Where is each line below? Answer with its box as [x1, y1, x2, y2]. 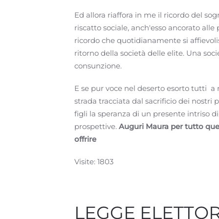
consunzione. [74, 61, 122, 70]
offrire [74, 134, 96, 144]
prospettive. [74, 122, 119, 131]
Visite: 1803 [74, 157, 113, 166]
